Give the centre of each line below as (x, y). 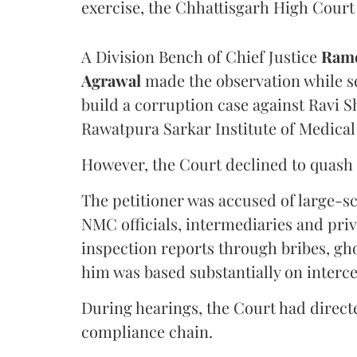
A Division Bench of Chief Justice (201, 56)
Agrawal (111, 80)
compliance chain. (147, 331)
